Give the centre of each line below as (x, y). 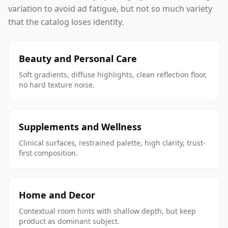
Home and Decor (57, 195)
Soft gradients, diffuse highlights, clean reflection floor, (113, 75)
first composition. (48, 153)
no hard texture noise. (57, 85)
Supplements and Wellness (80, 127)
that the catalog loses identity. (66, 22)
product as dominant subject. (69, 221)
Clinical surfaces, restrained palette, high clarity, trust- (112, 143)
